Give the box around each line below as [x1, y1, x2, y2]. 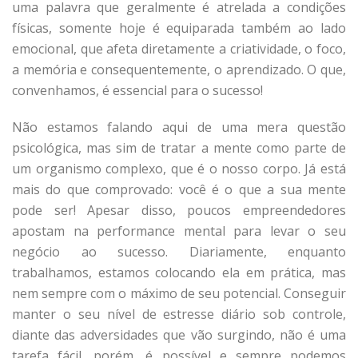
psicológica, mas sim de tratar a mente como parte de [12, 138, 346, 157]
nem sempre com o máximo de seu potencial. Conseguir [12, 284, 346, 302]
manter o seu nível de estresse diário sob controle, [12, 304, 346, 323]
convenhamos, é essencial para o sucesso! [12, 81, 263, 99]
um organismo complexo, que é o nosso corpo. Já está [12, 159, 346, 177]
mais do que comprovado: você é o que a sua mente [12, 180, 346, 198]
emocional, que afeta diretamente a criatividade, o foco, [12, 39, 346, 58]
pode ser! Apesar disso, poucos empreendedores [12, 201, 346, 219]
